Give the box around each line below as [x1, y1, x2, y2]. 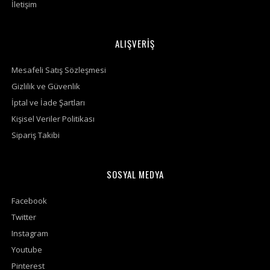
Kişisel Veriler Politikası [11, 113, 95, 124]
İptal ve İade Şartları [11, 97, 85, 108]
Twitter [11, 212, 36, 222]
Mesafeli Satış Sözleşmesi [11, 64, 106, 75]
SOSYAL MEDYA [106, 168, 164, 181]
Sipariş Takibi [11, 130, 60, 140]
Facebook [11, 195, 47, 206]
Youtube [11, 244, 42, 255]
